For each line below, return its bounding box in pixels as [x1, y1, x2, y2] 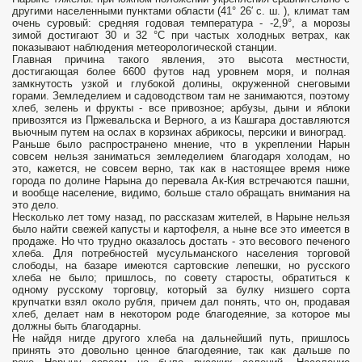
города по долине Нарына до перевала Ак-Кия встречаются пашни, [12, 175, 350, 187]
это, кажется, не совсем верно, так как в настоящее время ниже [12, 162, 350, 175]
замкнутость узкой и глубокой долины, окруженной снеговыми [12, 78, 350, 90]
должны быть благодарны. [12, 320, 141, 333]
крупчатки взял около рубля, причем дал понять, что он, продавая [12, 296, 350, 309]
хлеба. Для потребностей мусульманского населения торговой [12, 247, 350, 260]
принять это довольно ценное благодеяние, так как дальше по [12, 344, 350, 357]
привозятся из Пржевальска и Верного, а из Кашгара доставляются [12, 114, 350, 127]
